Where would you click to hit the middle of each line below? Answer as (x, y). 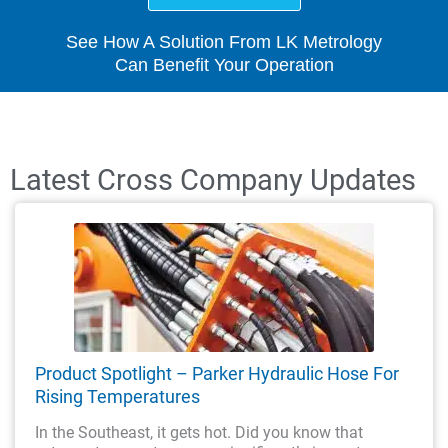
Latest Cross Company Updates (213, 179)
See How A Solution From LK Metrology (224, 41)
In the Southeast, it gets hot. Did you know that (199, 432)
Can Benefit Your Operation (224, 64)
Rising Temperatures (117, 396)
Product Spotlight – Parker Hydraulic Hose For (217, 373)
